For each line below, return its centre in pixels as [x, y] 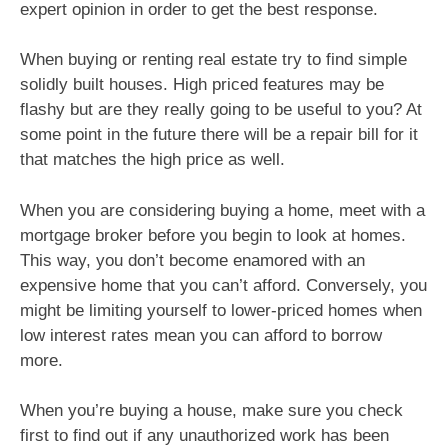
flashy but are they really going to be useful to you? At [221, 110]
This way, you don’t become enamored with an [192, 260]
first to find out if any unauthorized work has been [204, 436]
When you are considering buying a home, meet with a [222, 210]
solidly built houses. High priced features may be [202, 85]
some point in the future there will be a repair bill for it [219, 135]
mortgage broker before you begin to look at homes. [213, 235]
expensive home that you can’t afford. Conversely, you [223, 285]
